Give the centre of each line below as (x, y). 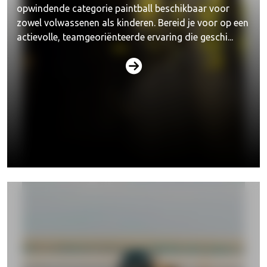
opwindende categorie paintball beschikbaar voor (123, 8)
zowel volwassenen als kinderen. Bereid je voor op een (133, 23)
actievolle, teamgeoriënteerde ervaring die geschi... (125, 37)
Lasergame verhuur (133, 129)
